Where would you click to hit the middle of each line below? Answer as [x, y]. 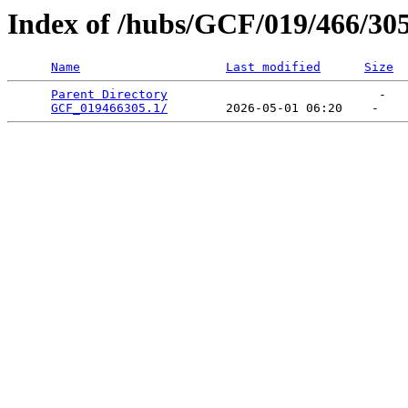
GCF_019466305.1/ [109, 108]
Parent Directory [109, 95]
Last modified [273, 67]
